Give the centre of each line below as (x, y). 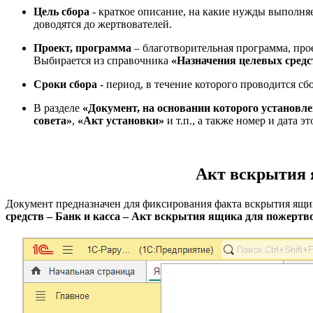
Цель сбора (61, 12)
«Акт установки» (121, 121)
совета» (53, 121)
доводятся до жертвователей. (103, 24)
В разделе (58, 108)
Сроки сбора (65, 85)
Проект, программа (82, 48)
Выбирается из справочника (102, 61)
